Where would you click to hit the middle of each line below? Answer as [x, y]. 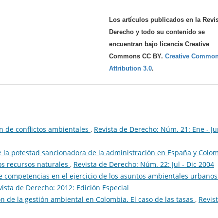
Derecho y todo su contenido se [157, 32]
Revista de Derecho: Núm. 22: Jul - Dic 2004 [144, 164]
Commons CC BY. [137, 56]
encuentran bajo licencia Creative [159, 44]
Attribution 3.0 [131, 68]
